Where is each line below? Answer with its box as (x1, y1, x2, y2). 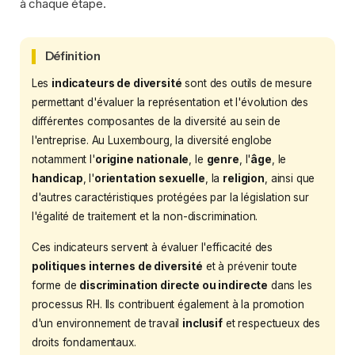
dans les (268, 278, 312, 292)
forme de (31, 278, 80, 292)
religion (223, 171, 265, 185)
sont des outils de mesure (181, 76, 312, 90)
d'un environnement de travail (31, 316, 183, 330)
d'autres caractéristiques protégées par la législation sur (31, 190, 309, 204)
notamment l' (31, 152, 95, 166)
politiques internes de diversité (31, 259, 203, 273)
